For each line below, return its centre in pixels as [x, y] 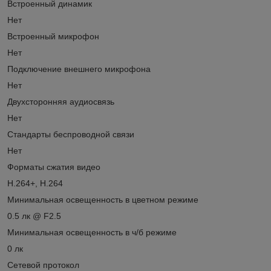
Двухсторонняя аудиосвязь [61, 101]
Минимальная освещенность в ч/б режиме [92, 232]
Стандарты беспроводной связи [71, 134]
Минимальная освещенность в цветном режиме [103, 199]
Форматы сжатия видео [54, 167]
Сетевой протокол [43, 265]
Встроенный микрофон [53, 36]
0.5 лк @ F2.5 [34, 216]
